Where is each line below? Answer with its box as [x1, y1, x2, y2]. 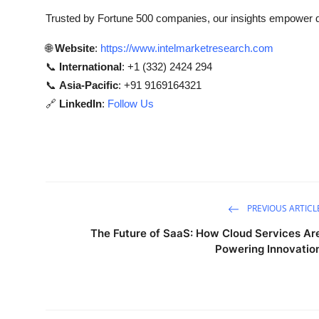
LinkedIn [59, 98, 102, 110]
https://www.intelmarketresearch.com [100, 42, 273, 54]
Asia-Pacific [59, 79, 118, 91]
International [59, 61, 122, 73]
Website [55, 42, 95, 54]
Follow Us [108, 98, 154, 110]
